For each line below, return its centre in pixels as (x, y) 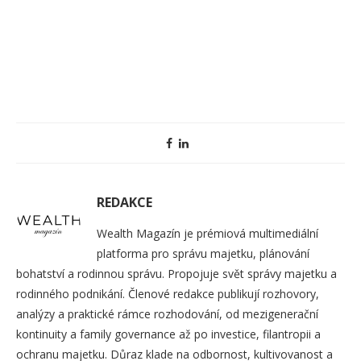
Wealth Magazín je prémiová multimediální (207, 233)
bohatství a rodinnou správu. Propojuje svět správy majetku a (176, 273)
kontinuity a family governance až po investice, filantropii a (168, 334)
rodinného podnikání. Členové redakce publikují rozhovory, (168, 293)
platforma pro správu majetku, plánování (203, 253)
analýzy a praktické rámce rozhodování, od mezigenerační (167, 313)
